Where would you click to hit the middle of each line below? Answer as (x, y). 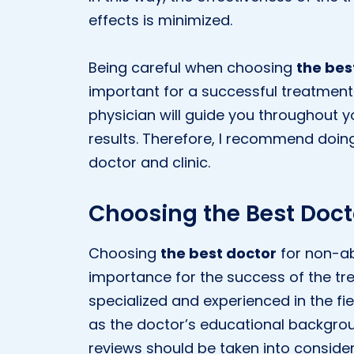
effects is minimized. (160, 20)
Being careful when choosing (192, 68)
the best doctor (218, 253)
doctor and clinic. (149, 162)
